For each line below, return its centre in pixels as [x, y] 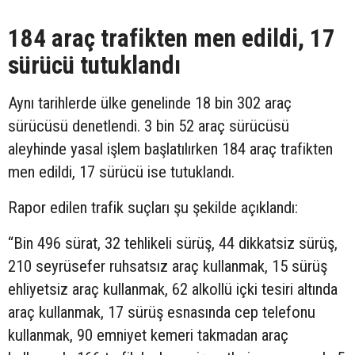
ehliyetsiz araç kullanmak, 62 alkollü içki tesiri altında [173, 289]
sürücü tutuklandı [94, 65]
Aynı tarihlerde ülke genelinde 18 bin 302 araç [150, 103]
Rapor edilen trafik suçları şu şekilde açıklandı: [153, 207]
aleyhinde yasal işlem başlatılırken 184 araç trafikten [170, 149]
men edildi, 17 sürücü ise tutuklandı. [121, 172]
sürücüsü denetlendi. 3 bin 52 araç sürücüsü [149, 126]
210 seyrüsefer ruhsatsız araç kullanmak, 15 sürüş [168, 266]
